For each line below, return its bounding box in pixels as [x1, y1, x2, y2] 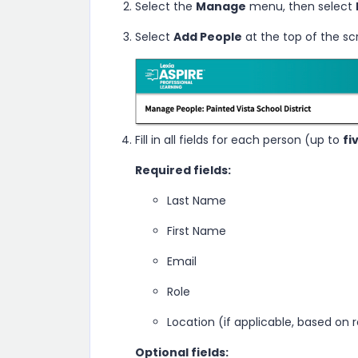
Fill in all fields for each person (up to [135, 132, 343, 149]
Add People [173, 29, 242, 45]
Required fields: [135, 162, 231, 179]
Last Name [167, 193, 226, 209]
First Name [167, 223, 226, 240]
